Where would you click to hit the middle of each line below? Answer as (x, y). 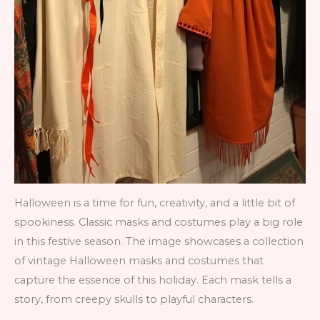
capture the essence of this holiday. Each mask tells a (153, 280)
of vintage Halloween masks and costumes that (139, 261)
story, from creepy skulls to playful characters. (134, 300)
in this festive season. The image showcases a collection (159, 242)
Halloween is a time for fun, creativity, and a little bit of (155, 203)
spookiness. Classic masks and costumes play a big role (159, 222)
